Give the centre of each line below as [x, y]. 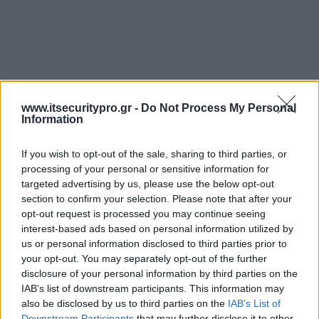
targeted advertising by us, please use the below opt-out [148, 183]
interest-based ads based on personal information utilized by [157, 228]
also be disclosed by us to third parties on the [125, 303]
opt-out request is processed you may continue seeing [143, 213]
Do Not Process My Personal [219, 108]
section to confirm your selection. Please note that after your [157, 198]
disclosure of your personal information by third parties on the [159, 273]
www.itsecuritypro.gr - [81, 108]
